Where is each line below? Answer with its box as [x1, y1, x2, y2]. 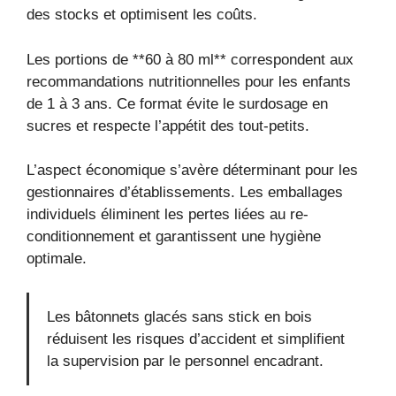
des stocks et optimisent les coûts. [27, 6, 257, 24]
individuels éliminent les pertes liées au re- [27, 206, 308, 224]
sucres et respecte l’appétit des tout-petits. [27, 117, 309, 134]
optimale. [27, 250, 87, 268]
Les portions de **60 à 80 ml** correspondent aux [27, 50, 354, 68]
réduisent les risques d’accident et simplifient [47, 330, 345, 347]
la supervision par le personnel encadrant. [47, 352, 324, 369]
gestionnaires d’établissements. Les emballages [27, 184, 343, 202]
